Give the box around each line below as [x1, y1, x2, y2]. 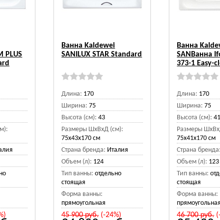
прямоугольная [61, 199, 106, 207]
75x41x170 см [177, 135, 216, 142]
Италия [107, 146, 129, 154]
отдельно [95, 170, 122, 177]
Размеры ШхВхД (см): [61, 126, 124, 133]
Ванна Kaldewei [61, 42, 115, 50]
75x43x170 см [61, 135, 101, 142]
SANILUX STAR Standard [61, 51, 142, 58]
